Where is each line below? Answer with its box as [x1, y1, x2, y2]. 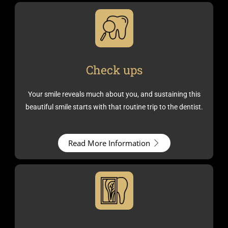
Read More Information [68, 137, 150, 148]
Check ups [85, 62, 142, 77]
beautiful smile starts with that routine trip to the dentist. [25, 103, 203, 111]
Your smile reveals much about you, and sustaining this [27, 90, 201, 98]
